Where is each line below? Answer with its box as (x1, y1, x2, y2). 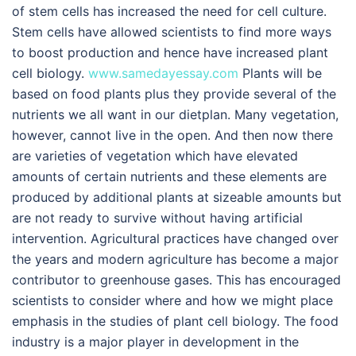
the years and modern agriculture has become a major (12, 251, 339, 267)
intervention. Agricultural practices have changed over (12, 230, 339, 246)
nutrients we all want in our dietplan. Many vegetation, (12, 106, 339, 122)
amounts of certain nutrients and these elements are (12, 168, 327, 184)
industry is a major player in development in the (12, 334, 299, 350)
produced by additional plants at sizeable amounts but (12, 189, 342, 205)
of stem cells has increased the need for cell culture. (12, 3, 327, 19)
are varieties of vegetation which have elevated (12, 148, 298, 164)
